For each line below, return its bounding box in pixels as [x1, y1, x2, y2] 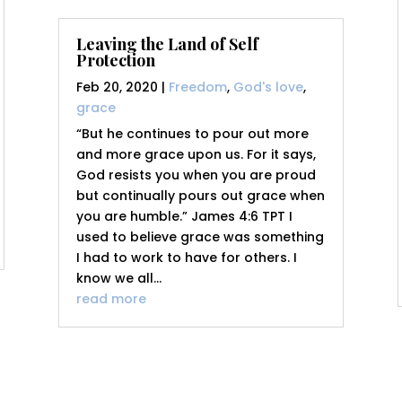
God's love [232, 78, 303, 97]
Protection [75, 49, 155, 72]
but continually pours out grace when [75, 187, 325, 205]
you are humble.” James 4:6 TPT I [75, 207, 293, 226]
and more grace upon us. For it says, [75, 145, 316, 164]
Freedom [168, 78, 227, 97]
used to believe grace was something [75, 228, 324, 247]
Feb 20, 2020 [75, 78, 158, 97]
